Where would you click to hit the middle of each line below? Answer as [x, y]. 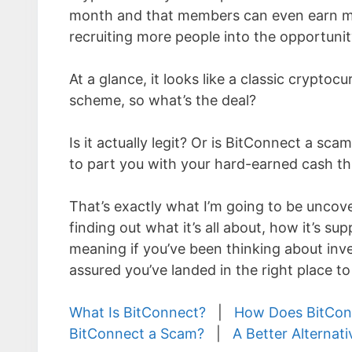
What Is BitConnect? [137, 312]
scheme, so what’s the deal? [163, 100]
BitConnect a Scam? [137, 334]
